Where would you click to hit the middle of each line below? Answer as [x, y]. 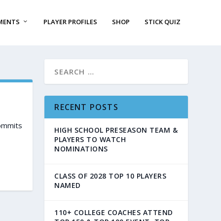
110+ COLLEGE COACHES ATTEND [114, 212]
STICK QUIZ [162, 22]
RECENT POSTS [86, 107]
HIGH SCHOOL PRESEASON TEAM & [116, 130]
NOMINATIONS [81, 148]
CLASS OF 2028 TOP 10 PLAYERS [110, 176]
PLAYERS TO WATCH [90, 139]
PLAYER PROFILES [70, 22]
